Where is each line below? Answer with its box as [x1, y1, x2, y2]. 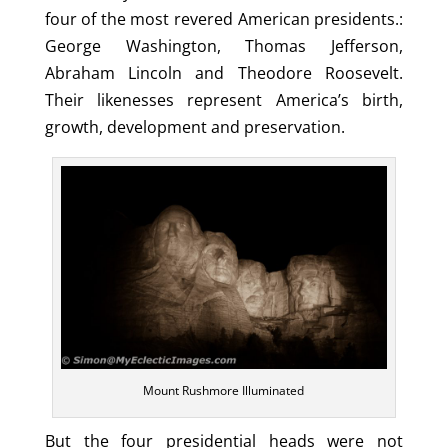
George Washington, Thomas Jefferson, [44, 35, 404, 58]
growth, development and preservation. [44, 116, 345, 139]
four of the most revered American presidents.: [44, 8, 404, 31]
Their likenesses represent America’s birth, [44, 89, 404, 112]
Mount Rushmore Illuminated [143, 381, 305, 399]
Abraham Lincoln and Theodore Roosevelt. [44, 62, 404, 85]
